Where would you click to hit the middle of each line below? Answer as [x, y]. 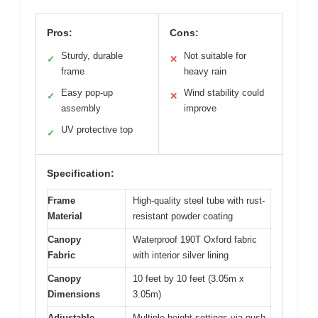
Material [65, 216]
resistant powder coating [183, 216]
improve [200, 108]
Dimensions [74, 294]
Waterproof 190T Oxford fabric [195, 239]
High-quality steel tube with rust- [199, 200]
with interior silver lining [181, 255]
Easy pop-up [87, 92]
